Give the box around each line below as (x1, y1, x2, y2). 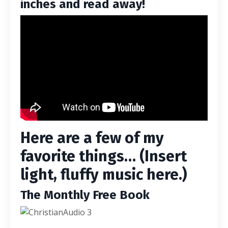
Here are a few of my (20, 129, 164, 147)
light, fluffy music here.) (20, 165, 187, 184)
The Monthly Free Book (20, 188, 150, 202)
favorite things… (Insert (20, 147, 187, 165)
